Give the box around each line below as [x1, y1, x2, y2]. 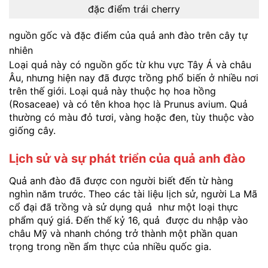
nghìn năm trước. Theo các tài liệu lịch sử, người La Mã [9, 188, 257, 200]
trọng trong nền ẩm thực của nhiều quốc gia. [9, 240, 211, 253]
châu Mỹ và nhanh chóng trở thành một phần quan [9, 227, 237, 240]
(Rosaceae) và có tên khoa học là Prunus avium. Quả [9, 98, 248, 110]
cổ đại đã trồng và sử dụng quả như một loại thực [9, 201, 238, 214]
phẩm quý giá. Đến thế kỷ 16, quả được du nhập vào [9, 214, 248, 227]
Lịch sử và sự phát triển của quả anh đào [9, 151, 245, 166]
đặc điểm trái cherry [88, 2, 180, 15]
